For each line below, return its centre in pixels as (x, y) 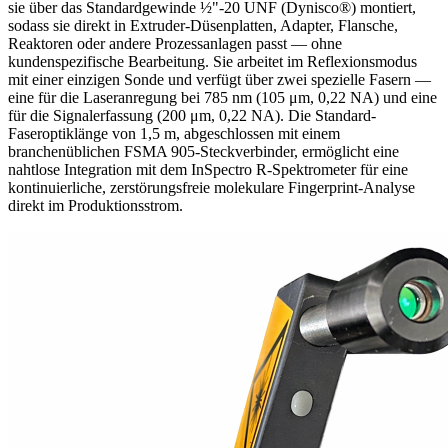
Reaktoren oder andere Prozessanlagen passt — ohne (175, 43)
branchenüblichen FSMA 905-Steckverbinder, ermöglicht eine (203, 151)
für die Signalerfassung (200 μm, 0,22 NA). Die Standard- (192, 115)
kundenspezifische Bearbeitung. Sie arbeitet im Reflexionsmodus (212, 61)
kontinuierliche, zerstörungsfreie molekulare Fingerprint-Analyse (211, 187)
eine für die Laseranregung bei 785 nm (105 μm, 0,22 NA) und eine (222, 97)
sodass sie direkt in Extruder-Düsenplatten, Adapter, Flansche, (203, 25)
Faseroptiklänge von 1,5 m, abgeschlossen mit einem (174, 133)
